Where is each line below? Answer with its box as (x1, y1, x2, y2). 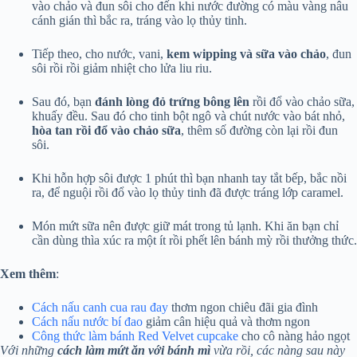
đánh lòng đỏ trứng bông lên (95, 95, 249, 109)
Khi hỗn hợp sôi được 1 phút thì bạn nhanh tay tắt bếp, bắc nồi (32, 171, 347, 186)
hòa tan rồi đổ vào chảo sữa (32, 124, 181, 138)
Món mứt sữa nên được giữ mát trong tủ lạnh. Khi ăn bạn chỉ (32, 219, 339, 233)
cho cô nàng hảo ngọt (238, 329, 350, 343)
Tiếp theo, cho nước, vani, (32, 47, 167, 61)
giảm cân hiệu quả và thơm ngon (143, 315, 310, 329)
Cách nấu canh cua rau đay (32, 300, 168, 315)
